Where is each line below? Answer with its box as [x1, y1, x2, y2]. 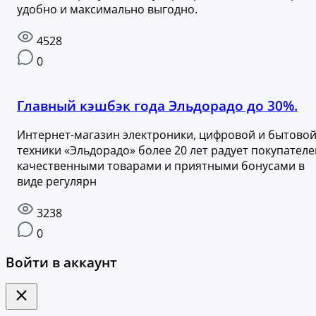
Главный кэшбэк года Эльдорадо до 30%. [17, 97, 298, 115]
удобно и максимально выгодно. [17, 1, 197, 18]
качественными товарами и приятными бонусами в [17, 157, 305, 174]
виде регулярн [17, 173, 97, 189]
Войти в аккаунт [6, 253, 117, 271]
